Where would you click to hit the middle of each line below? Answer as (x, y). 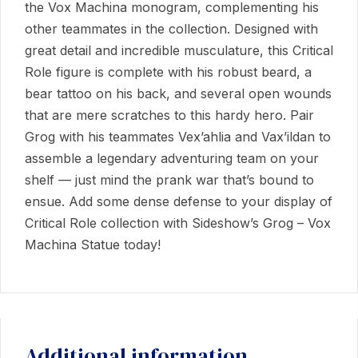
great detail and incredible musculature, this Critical (179, 51)
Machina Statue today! (93, 245)
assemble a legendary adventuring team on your (172, 159)
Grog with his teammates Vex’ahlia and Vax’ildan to (178, 137)
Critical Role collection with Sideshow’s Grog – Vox (178, 223)
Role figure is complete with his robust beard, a (168, 72)
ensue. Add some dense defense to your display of (179, 202)
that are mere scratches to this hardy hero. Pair (169, 115)
